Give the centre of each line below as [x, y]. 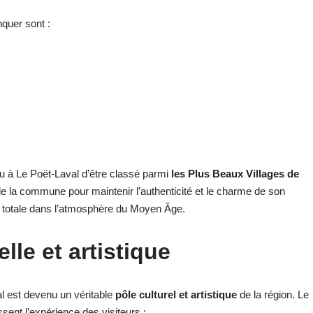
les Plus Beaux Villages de [235, 173]
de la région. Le [273, 294]
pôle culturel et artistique [176, 294]
